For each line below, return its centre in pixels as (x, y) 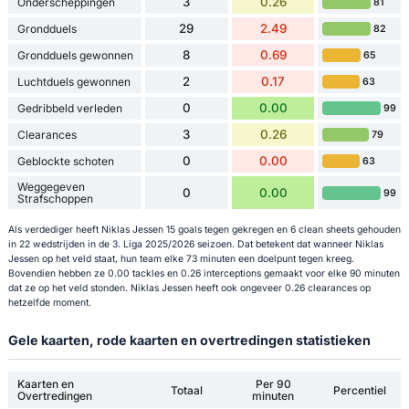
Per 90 (273, 384)
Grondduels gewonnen (75, 56)
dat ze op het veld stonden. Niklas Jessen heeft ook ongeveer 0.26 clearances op (189, 288)
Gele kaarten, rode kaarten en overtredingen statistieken (189, 340)
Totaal (186, 390)
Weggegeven (51, 187)
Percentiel (359, 390)
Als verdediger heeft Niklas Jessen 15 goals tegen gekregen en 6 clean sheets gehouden (204, 229)
